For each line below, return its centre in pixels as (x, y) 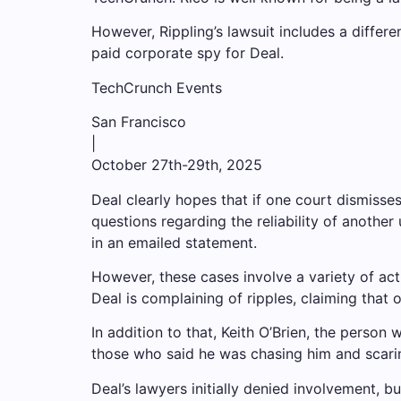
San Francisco (139, 122)
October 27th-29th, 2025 (177, 165)
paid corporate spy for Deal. (188, 53)
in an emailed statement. (174, 242)
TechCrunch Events (157, 87)
